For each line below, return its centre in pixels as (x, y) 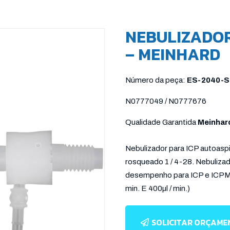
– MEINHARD (173, 54)
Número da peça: (156, 80)
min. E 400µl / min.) (158, 188)
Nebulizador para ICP (162, 148)
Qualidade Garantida (161, 122)
